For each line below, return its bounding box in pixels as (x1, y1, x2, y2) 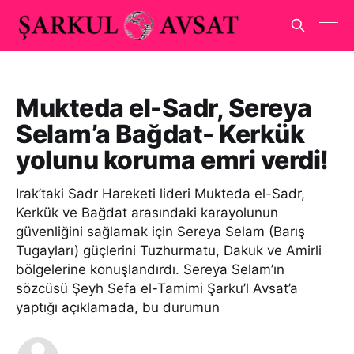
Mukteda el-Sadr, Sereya (16, 92, 312, 123)
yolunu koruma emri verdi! (16, 145, 329, 175)
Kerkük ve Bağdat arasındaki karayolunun (16, 205, 278, 220)
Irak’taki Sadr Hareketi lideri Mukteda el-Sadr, (16, 186, 305, 201)
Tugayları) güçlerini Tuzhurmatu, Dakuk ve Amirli (16, 243, 322, 258)
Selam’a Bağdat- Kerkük (16, 119, 305, 149)
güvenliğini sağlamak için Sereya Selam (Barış (16, 224, 305, 239)
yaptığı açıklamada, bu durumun (16, 299, 220, 315)
